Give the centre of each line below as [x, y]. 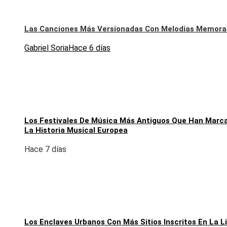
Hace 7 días [45, 149]
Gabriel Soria [46, 48]
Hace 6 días [89, 48]
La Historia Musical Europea [76, 130]
